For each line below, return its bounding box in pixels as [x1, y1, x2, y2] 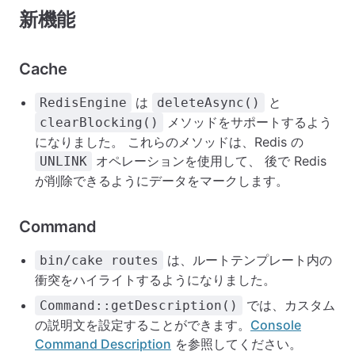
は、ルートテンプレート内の [163, 252, 332, 268]
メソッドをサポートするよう [163, 114, 332, 130]
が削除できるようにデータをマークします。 [35, 173, 288, 189]
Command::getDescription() [40, 298, 238, 313]
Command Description [35, 336, 171, 352]
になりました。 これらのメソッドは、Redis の [35, 134, 303, 150]
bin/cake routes [40, 253, 158, 268]
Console [250, 317, 301, 333]
